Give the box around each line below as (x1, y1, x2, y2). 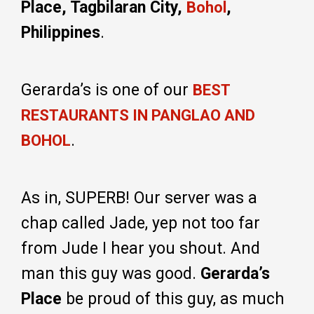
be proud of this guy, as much (62, 289, 285, 308)
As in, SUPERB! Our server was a (21, 188, 257, 207)
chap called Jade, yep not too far (21, 213, 260, 233)
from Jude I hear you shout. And (21, 238, 260, 258)
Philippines (21, 22, 100, 42)
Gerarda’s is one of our (21, 80, 193, 100)
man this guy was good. (21, 264, 200, 283)
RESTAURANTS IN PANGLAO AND (21, 106, 255, 124)
